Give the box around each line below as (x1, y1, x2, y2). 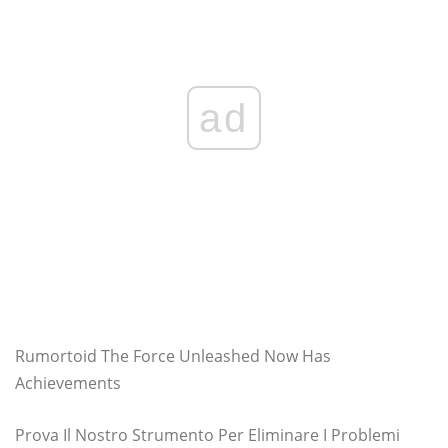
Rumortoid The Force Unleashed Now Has (15, 345, 331, 367)
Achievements (15, 372, 121, 394)
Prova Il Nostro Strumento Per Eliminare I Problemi (15, 424, 400, 446)
